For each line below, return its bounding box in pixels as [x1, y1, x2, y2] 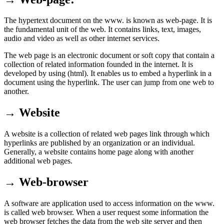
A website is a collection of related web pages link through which [4, 129, 209, 138]
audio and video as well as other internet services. [4, 34, 159, 43]
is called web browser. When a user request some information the [4, 208, 208, 217]
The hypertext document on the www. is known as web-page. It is [4, 16, 212, 25]
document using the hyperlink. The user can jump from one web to [4, 78, 214, 87]
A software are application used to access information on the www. [4, 199, 214, 208]
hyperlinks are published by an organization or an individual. [4, 138, 195, 147]
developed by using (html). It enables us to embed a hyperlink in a [4, 69, 211, 78]
